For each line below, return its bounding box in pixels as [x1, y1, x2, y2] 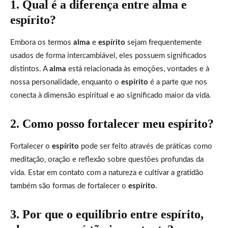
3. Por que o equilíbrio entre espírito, [10, 207, 204, 221]
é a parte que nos [148, 78, 207, 86]
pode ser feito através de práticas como [79, 142, 212, 150]
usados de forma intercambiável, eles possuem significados [10, 51, 207, 60]
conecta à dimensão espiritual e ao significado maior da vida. [10, 91, 211, 99]
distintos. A [10, 65, 49, 73]
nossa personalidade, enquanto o [10, 78, 121, 86]
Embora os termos [10, 38, 73, 46]
